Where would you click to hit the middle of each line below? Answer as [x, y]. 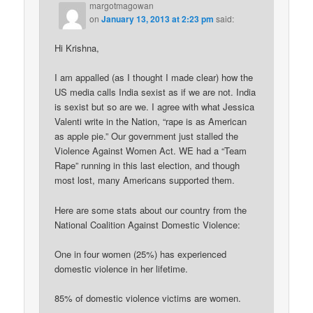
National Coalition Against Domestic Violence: [148, 224]
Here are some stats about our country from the [151, 210]
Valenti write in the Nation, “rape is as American [151, 122]
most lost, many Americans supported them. [145, 180]
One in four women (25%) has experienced [141, 254]
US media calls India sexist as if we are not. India [155, 92]
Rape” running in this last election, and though [147, 166]
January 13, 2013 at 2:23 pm [158, 19]
